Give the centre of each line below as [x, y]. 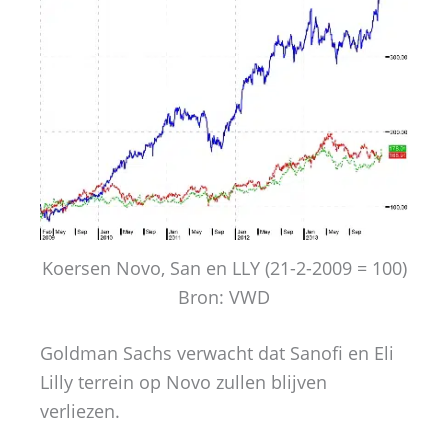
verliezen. [80, 411]
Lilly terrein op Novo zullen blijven [183, 382]
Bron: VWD [224, 297]
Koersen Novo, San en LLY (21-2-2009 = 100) [224, 268]
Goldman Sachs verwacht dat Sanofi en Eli [217, 353]
